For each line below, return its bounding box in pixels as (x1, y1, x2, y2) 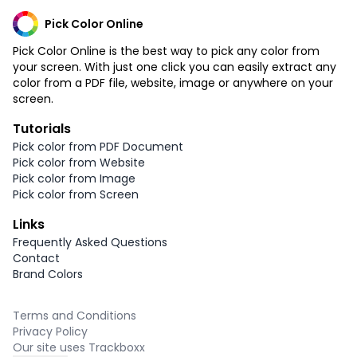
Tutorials (13, 119, 71, 138)
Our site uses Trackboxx (13, 339, 145, 355)
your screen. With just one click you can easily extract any (13, 58, 336, 75)
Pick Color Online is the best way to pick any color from (13, 42, 320, 59)
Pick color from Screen (13, 186, 139, 202)
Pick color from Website (13, 154, 145, 171)
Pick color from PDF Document (13, 138, 183, 155)
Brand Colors (13, 265, 83, 282)
